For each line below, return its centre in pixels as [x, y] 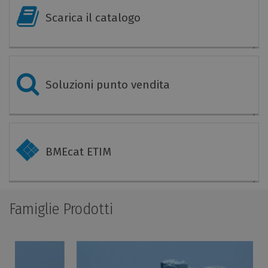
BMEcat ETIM [78, 151]
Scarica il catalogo [93, 17]
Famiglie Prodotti [61, 209]
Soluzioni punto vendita [108, 84]
